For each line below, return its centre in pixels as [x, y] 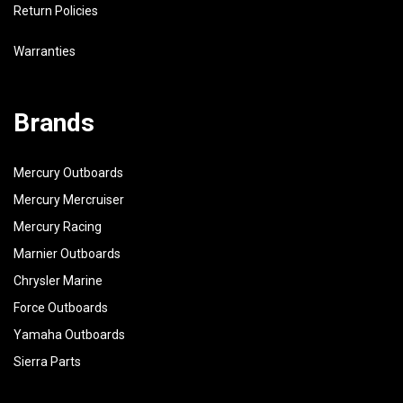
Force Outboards [61, 308]
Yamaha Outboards [69, 335]
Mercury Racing [58, 227]
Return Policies [56, 11]
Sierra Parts [47, 362]
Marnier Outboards [67, 254]
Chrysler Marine [58, 281]
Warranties [45, 52]
